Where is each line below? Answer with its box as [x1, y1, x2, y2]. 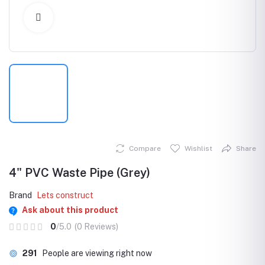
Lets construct [37, 190, 93, 201]
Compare [129, 144, 161, 153]
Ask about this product [21, 205, 118, 215]
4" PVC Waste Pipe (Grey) [9, 166, 150, 180]
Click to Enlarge [53, 12, 115, 22]
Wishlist [185, 144, 212, 153]
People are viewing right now [42, 248, 152, 258]
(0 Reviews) [75, 222, 118, 232]
